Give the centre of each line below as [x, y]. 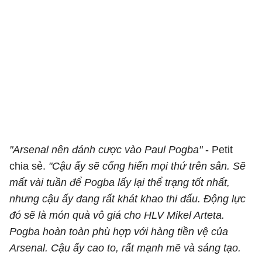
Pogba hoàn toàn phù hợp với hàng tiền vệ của [119, 232]
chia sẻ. [29, 166]
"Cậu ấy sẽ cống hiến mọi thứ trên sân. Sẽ [147, 166]
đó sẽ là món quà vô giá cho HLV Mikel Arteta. [117, 215]
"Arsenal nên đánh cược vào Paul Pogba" [106, 150]
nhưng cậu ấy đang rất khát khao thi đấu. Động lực [127, 199]
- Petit [218, 150]
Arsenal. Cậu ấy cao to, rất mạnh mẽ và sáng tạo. [125, 248]
